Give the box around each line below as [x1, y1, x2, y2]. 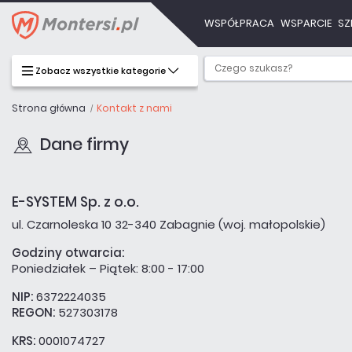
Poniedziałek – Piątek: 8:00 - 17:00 [12, 260, 204, 277]
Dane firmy [40, 133, 129, 156]
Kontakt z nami [97, 101, 172, 115]
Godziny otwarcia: [12, 244, 124, 261]
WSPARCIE [280, 16, 332, 31]
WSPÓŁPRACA [203, 16, 274, 31]
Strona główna [12, 101, 86, 115]
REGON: [12, 304, 55, 321]
